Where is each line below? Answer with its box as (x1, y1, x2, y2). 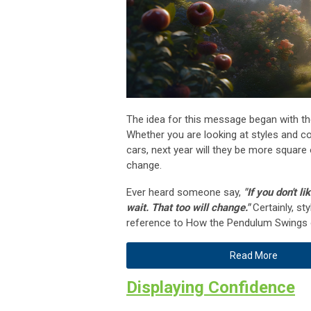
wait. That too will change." (126, 201, 250, 214)
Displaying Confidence (126, 277, 295, 297)
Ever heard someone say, (126, 185, 244, 199)
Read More (229, 249, 278, 261)
